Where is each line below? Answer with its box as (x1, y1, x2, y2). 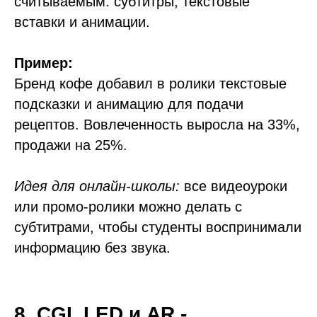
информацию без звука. (14, 240, 171, 255)
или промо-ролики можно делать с (14, 199, 242, 214)
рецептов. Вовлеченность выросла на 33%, (14, 117, 300, 132)
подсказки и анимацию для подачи (14, 96, 243, 112)
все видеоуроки (180, 178, 287, 194)
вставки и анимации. (14, 14, 150, 30)
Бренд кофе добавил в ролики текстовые (14, 76, 287, 91)
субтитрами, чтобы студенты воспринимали (14, 219, 301, 235)
